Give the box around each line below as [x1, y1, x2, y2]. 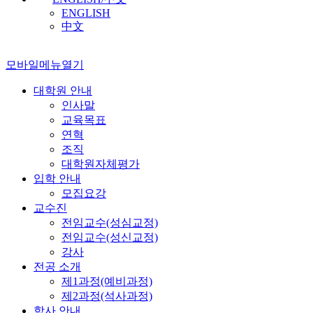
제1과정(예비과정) [61, 275, 152, 287]
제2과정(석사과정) [61, 289, 152, 302]
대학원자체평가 [61, 157, 140, 170]
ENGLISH [61, 6, 110, 19]
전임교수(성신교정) [61, 231, 158, 243]
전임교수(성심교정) [61, 216, 158, 228]
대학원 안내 [34, 84, 92, 96]
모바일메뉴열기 [6, 58, 84, 71]
